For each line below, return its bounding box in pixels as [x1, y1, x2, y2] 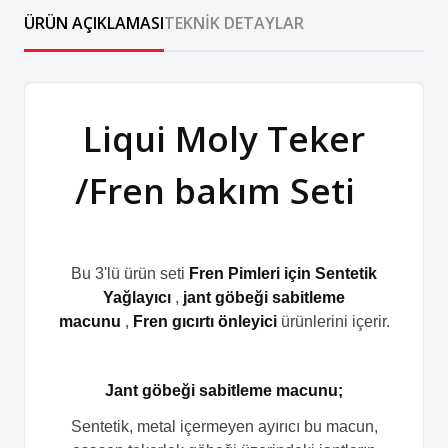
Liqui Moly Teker [83, 114, 365, 162]
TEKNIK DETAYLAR [164, 11, 304, 34]
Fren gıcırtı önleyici [132, 312, 277, 330]
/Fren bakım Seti [75, 166, 373, 214]
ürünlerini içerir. [276, 312, 390, 330]
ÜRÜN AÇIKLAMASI [24, 11, 164, 34]
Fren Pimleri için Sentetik [189, 264, 377, 282]
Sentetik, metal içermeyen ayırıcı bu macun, [70, 417, 378, 435]
